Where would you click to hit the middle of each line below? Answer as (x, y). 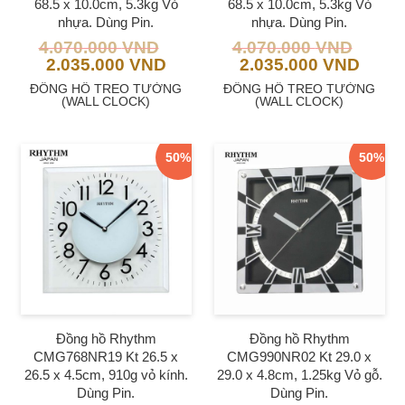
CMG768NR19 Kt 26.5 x (106, 356)
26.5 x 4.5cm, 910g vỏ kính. (106, 374)
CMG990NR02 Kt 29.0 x (299, 356)
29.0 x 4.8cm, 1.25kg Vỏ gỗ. (299, 374)
